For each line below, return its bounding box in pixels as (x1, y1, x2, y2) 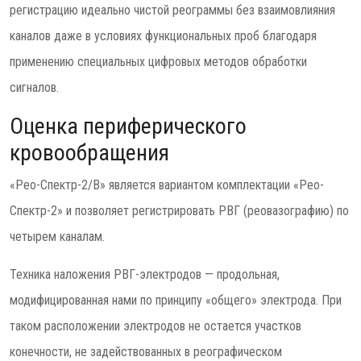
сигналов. (10, 80, 59, 95)
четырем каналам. (10, 229, 105, 244)
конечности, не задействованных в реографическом (10, 344, 282, 359)
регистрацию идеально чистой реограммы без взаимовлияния (10, 2, 335, 18)
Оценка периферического (10, 113, 247, 139)
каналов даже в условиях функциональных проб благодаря (10, 28, 317, 44)
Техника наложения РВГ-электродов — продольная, (10, 267, 280, 282)
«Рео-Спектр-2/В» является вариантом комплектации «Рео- (10, 177, 324, 193)
